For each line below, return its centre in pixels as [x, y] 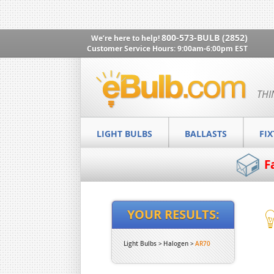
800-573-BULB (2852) [205, 38]
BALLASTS [206, 134]
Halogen [176, 244]
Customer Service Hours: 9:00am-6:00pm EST [167, 49]
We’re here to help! [126, 38]
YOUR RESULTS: [173, 214]
